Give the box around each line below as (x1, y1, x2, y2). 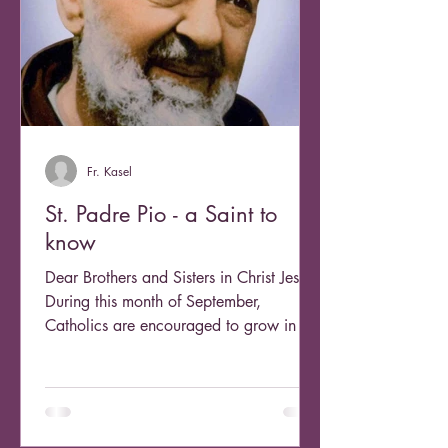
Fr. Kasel (87, 162, 132, 180)
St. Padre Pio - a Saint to (45, 200, 277, 228)
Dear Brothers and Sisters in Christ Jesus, (45, 267, 318, 288)
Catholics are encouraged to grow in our (45, 315, 323, 336)
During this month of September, (45, 291, 261, 312)
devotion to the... (45, 339, 161, 360)
